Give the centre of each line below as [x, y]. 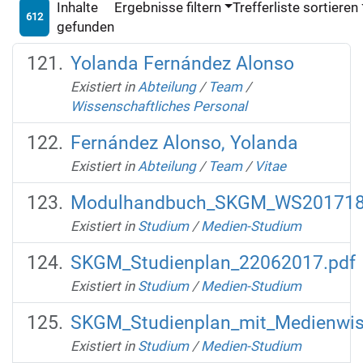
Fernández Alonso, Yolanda [184, 143]
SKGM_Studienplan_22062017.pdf [213, 263]
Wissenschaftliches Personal [158, 106]
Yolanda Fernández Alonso [182, 63]
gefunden [85, 26]
